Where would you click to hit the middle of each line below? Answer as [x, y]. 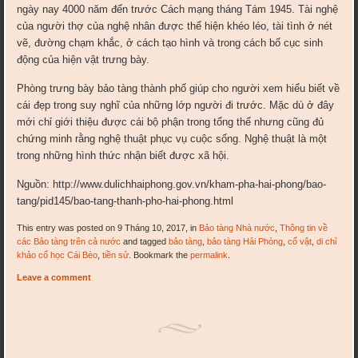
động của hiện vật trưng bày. [84, 60]
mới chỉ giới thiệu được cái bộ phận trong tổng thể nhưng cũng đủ [171, 122]
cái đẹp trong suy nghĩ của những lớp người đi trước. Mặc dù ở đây [176, 105]
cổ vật [300, 242]
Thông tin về [304, 228]
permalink [209, 255]
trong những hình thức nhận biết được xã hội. [123, 156]
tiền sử [116, 255]
